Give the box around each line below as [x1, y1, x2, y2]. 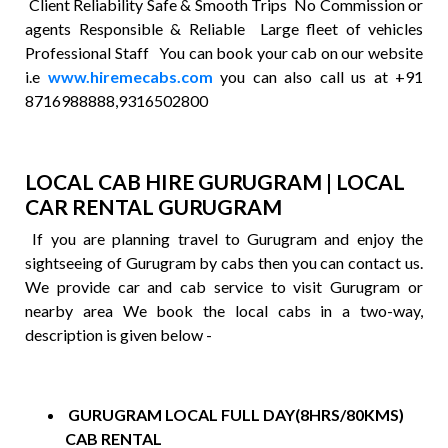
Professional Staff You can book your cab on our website [25, 43, 423, 62]
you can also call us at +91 [212, 67, 423, 86]
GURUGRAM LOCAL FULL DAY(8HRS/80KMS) [65, 405, 404, 424]
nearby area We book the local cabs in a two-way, [25, 301, 423, 320]
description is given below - [25, 325, 212, 344]
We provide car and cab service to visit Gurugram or [25, 277, 423, 296]
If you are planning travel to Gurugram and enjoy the [25, 229, 423, 248]
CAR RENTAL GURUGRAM [25, 194, 282, 219]
